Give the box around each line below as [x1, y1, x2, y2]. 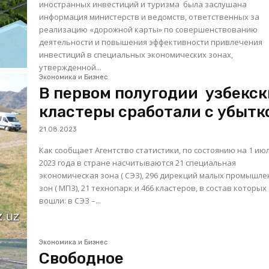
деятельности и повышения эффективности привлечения [39, 36, 263, 47]
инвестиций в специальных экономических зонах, [39, 49, 235, 60]
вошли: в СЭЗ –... [39, 195, 101, 206]
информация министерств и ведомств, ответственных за [39, 11, 260, 22]
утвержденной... [39, 61, 102, 73]
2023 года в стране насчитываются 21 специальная [39, 157, 237, 168]
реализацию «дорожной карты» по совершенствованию [39, 23, 258, 35]
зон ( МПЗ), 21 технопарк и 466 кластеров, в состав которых [39, 182, 267, 193]
